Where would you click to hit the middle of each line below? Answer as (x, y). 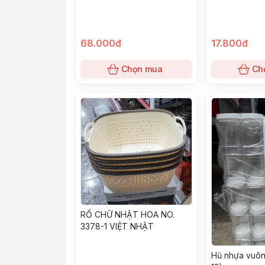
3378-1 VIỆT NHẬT (117, 226)
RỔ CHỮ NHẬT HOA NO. (127, 214)
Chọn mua (142, 69)
